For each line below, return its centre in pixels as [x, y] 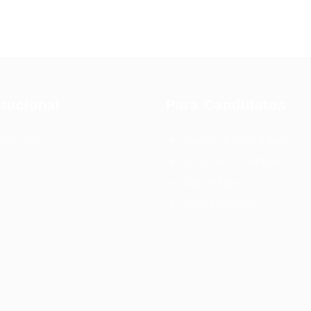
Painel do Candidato [236, 140]
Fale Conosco [220, 204]
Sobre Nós [211, 183]
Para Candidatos [226, 105]
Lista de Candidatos [235, 161]
